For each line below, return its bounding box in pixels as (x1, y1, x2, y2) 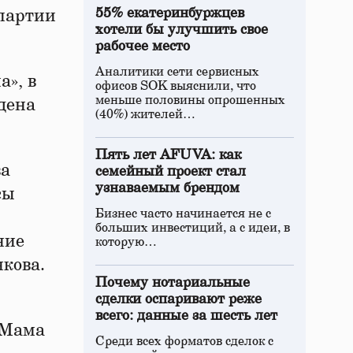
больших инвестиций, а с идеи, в (95, 221, 290, 234)
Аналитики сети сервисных (95, 65, 259, 78)
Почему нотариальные (95, 276, 250, 290)
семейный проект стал (95, 165, 246, 179)
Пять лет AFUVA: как (95, 148, 241, 162)
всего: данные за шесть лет (95, 309, 277, 323)
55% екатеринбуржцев (95, 6, 244, 20)
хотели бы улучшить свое (95, 23, 268, 37)
